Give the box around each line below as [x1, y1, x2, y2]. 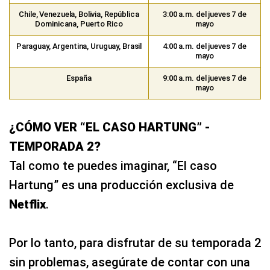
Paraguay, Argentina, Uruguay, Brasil [16, 42, 142, 51]
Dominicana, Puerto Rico [35, 19, 123, 29]
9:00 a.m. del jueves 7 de [163, 74, 246, 83]
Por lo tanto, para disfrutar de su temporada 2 [9, 236, 261, 251]
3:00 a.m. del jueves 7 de [163, 10, 246, 19]
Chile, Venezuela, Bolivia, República [19, 10, 139, 19]
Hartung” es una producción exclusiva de [9, 178, 234, 193]
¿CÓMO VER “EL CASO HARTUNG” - [9, 120, 210, 135]
